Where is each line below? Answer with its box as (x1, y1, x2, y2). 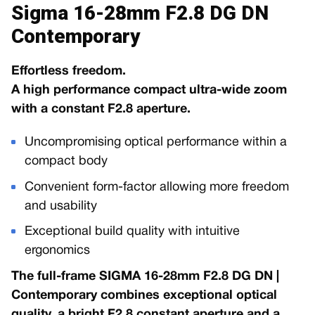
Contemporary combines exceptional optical (11, 289, 277, 302)
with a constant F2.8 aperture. (11, 103, 191, 115)
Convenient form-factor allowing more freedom (25, 181, 290, 193)
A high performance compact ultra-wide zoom (11, 84, 287, 96)
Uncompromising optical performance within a (25, 136, 288, 148)
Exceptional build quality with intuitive (25, 226, 240, 238)
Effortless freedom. (11, 65, 126, 77)
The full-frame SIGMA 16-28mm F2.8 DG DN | (11, 270, 279, 283)
